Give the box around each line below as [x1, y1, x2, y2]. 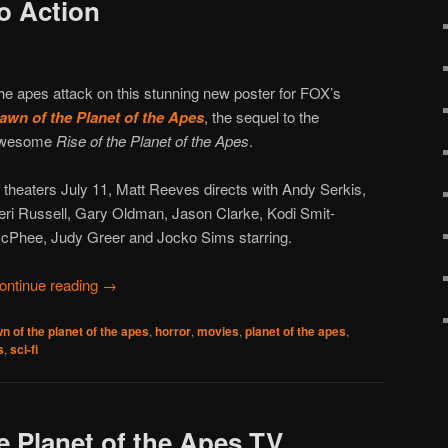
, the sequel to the [204, 105, 320, 127]
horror [155, 321, 191, 340]
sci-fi [10, 339, 38, 358]
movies [197, 321, 239, 340]
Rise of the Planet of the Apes [56, 129, 250, 151]
